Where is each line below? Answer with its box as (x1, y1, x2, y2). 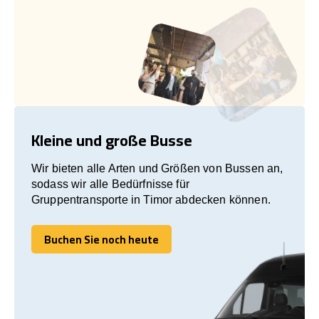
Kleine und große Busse (31, 125, 192, 155)
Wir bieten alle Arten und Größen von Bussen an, (31, 162, 283, 174)
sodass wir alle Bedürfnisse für (31, 177, 189, 190)
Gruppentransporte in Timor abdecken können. (31, 193, 271, 206)
